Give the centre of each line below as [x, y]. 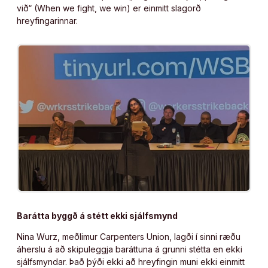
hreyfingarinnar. [47, 20]
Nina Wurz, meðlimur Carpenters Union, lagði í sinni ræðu [129, 236]
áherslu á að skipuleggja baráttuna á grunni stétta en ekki [130, 249]
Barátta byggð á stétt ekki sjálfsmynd [97, 215]
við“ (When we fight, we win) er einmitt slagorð [109, 8]
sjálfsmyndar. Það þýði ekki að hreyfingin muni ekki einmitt [131, 261]
